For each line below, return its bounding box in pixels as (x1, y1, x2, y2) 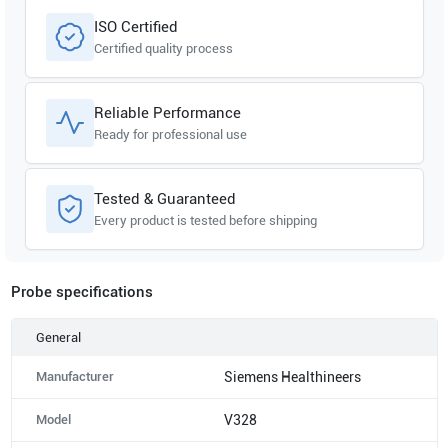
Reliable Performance (93, 103, 241, 122)
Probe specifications (10, 282, 153, 301)
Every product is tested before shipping (93, 212, 317, 228)
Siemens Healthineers (224, 368, 361, 385)
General (35, 329, 81, 345)
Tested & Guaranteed (93, 189, 236, 208)
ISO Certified (93, 17, 178, 36)
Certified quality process (93, 40, 233, 56)
